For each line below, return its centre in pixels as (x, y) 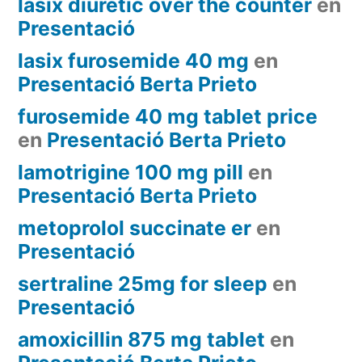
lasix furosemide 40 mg (133, 60)
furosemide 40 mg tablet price (168, 116)
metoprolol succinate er (135, 227)
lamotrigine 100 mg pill (130, 172)
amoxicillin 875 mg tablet (141, 339)
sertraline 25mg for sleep (143, 283)
